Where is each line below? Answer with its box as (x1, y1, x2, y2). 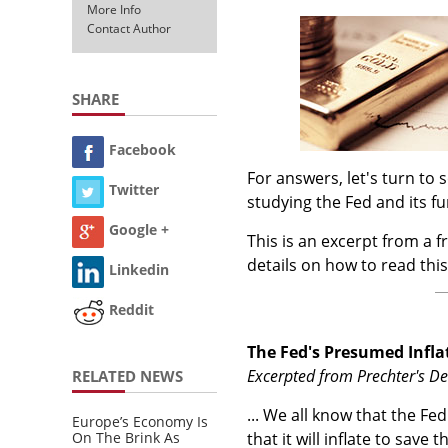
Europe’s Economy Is (72, 411, 208, 431)
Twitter (109, 180, 159, 200)
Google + (109, 220, 169, 240)
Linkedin (109, 260, 169, 280)
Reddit (109, 300, 154, 320)
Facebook (109, 140, 176, 160)
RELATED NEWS (72, 365, 183, 386)
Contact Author (87, 19, 171, 37)
